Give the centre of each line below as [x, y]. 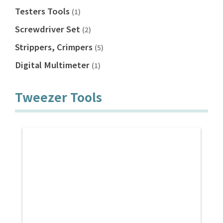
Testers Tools [43, 11]
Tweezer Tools [58, 97]
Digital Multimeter [53, 65]
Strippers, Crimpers [55, 47]
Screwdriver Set [49, 29]
